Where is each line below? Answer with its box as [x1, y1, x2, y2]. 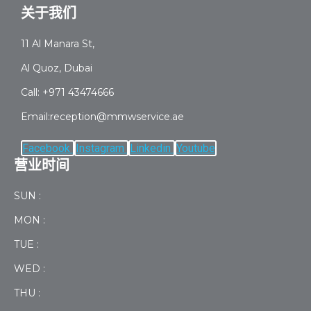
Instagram [76, 142, 124, 155]
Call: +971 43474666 [21, 86, 114, 99]
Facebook [22, 142, 70, 155]
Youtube [176, 142, 215, 155]
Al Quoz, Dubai [21, 62, 92, 75]
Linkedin [130, 142, 171, 155]
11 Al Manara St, [21, 37, 94, 51]
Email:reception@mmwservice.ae [21, 110, 184, 124]
